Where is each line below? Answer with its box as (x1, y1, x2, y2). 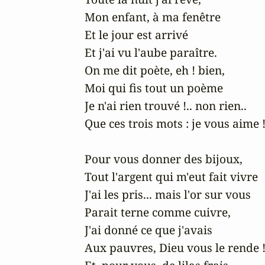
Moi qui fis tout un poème (85, 79, 223, 96)
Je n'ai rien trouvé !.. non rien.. (85, 97, 247, 114)
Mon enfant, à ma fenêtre (85, 8, 221, 25)
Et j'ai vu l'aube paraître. (85, 44, 217, 60)
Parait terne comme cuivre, (85, 203, 231, 220)
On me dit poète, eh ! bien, (85, 62, 225, 78)
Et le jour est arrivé (85, 26, 188, 43)
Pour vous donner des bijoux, (85, 150, 243, 167)
